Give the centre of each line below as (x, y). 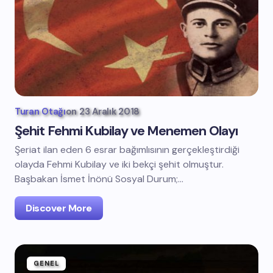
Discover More (59, 208)
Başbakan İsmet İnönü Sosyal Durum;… (99, 179)
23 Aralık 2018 (109, 112)
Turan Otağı (40, 112)
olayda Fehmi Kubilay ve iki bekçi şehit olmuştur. (119, 164)
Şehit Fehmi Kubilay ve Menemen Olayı (126, 131)
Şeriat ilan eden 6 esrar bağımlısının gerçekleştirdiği (127, 150)
